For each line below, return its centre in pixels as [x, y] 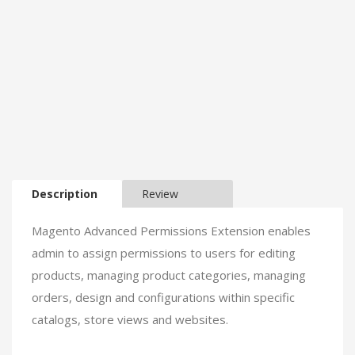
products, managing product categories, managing [169, 275]
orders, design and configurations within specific [163, 297]
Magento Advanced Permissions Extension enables [171, 230]
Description [65, 193]
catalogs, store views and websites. [130, 319]
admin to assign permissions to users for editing [164, 252]
